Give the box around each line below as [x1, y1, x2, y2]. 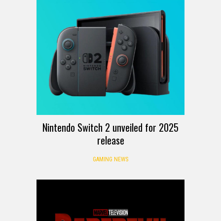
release [97, 132, 124, 147]
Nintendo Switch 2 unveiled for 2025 [42, 119, 179, 135]
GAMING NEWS [93, 155, 128, 163]
